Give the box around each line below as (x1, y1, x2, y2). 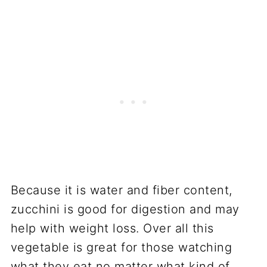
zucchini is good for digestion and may (10, 201, 240, 216)
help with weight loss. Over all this (10, 221, 214, 235)
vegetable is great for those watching (10, 240, 232, 254)
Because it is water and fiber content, (10, 182, 232, 197)
